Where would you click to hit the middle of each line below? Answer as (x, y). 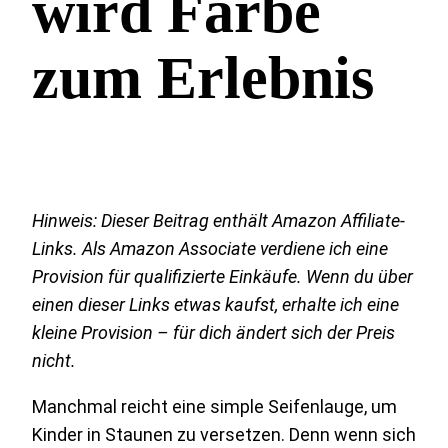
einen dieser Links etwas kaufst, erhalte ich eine (215, 304)
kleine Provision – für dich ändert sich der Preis (213, 332)
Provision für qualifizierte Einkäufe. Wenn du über (222, 276)
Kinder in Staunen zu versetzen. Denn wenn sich (224, 434)
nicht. (54, 360)
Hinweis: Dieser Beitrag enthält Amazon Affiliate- (218, 220)
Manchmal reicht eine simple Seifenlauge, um (214, 406)
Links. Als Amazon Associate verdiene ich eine (210, 248)
